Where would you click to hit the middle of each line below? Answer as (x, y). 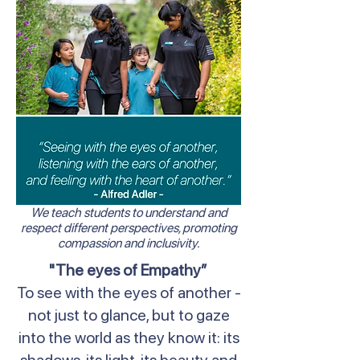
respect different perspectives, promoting (129, 228)
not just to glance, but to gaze (129, 315)
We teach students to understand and (129, 213)
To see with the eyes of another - (129, 292)
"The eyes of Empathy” (129, 270)
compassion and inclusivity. (129, 243)
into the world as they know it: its (129, 337)
